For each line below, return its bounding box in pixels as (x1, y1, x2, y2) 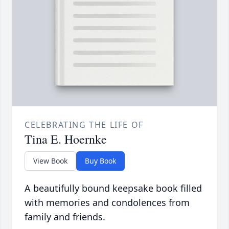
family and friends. (25, 211, 105, 223)
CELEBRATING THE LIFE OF (25, 119, 144, 131)
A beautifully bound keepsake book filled (25, 182, 202, 195)
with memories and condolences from (25, 196, 190, 209)
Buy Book (85, 156, 116, 166)
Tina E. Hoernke (25, 131, 107, 148)
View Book (33, 156, 67, 166)
